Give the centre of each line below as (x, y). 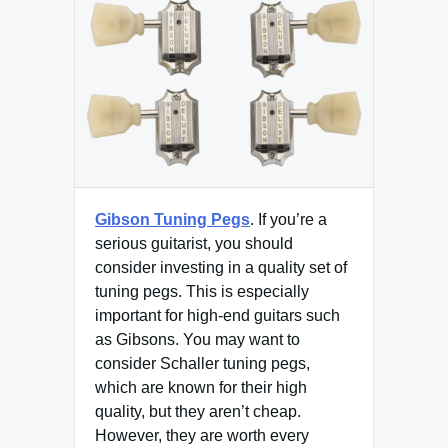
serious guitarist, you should (194, 243)
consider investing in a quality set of (221, 267)
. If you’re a (288, 219)
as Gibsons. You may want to (197, 339)
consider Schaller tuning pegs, (202, 363)
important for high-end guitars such (217, 315)
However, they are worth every (202, 435)
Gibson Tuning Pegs (172, 219)
